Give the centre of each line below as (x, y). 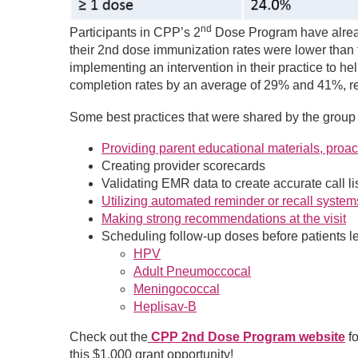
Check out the (109, 337)
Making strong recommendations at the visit (224, 219)
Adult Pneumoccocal (192, 272)
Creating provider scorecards (183, 166)
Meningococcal (177, 289)
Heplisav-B (165, 307)
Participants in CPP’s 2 (135, 32)
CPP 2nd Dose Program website (248, 337)
